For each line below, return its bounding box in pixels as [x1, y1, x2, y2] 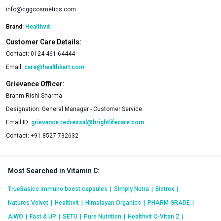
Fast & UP [30, 213, 56, 220]
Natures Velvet [8, 199, 48, 206]
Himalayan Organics [85, 199, 141, 206]
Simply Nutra [114, 185, 149, 192]
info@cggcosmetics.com [6, 5, 76, 13]
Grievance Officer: [6, 79, 65, 88]
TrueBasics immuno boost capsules [8, 185, 108, 192]
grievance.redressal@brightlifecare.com [31, 118, 144, 126]
